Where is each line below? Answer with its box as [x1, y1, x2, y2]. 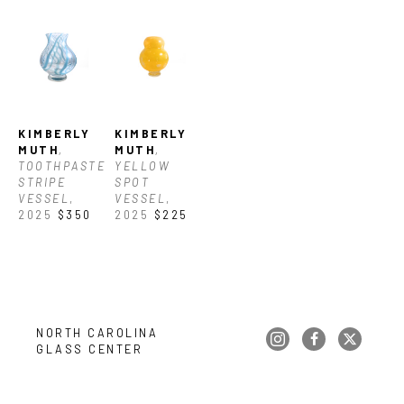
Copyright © [71, 378, 137, 397]
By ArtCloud [269, 378, 333, 397]
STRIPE [18, 175, 66, 190]
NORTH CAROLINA [36, 325, 158, 340]
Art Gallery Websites [168, 378, 270, 397]
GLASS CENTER [36, 341, 142, 356]
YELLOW [115, 158, 170, 173]
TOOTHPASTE [18, 158, 106, 173]
